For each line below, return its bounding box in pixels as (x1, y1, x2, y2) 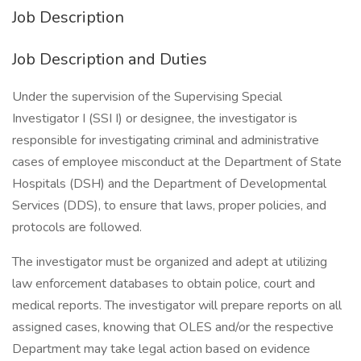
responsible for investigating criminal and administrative (12, 131, 319, 149)
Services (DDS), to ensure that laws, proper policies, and (12, 197, 326, 214)
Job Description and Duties (12, 48, 207, 70)
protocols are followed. (12, 218, 142, 236)
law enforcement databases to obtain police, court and (12, 275, 315, 293)
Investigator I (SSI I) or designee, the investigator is (12, 110, 297, 127)
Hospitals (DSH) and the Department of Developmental (12, 175, 326, 193)
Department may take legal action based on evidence (12, 340, 310, 358)
